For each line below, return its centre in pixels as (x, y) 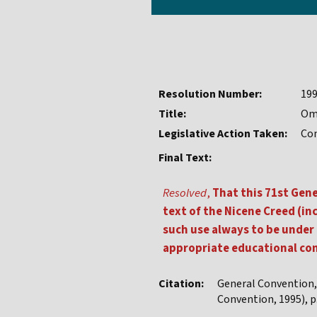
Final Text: (185, 158)
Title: (172, 114)
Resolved (185, 194)
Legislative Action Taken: (223, 134)
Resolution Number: (210, 94)
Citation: (181, 284)
